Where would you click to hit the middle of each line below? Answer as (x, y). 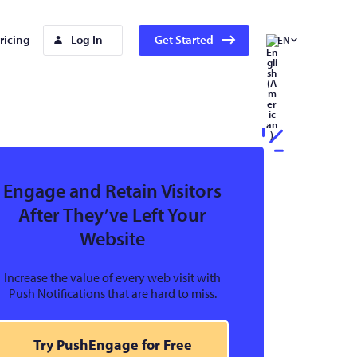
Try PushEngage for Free (112, 345)
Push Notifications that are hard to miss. (112, 293)
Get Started (184, 39)
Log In (87, 39)
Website (112, 238)
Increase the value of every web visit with (112, 277)
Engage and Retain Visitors (112, 190)
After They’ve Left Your (112, 214)
